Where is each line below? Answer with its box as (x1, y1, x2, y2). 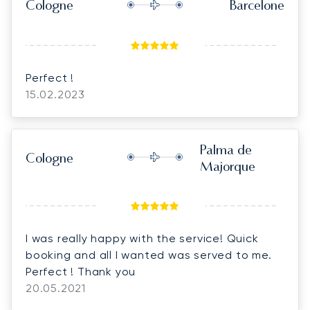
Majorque (200, 161, 255, 174)
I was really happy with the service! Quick (26, 231, 259, 245)
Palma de (200, 144, 252, 158)
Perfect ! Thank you (26, 264, 136, 278)
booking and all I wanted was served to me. (26, 248, 272, 262)
